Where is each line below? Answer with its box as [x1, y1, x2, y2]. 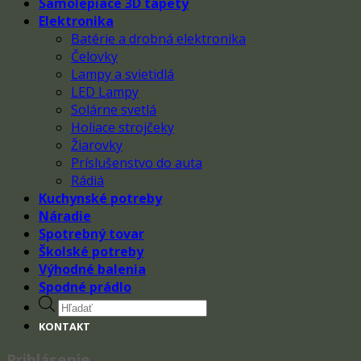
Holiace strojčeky [71, 118, 174, 137]
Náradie [39, 207, 91, 226]
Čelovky [71, 48, 118, 66]
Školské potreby [39, 243, 143, 261]
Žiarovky [71, 136, 122, 155]
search [57, 313, 98, 331]
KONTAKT [39, 318, 90, 334]
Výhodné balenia [39, 260, 146, 279]
